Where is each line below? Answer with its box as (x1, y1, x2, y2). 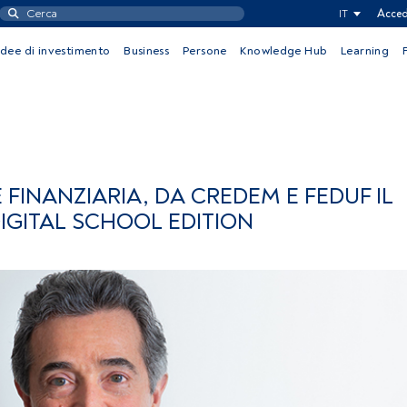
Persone (182, 44, 227, 58)
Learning (341, 44, 390, 58)
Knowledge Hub (240, 44, 328, 58)
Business (124, 44, 170, 58)
